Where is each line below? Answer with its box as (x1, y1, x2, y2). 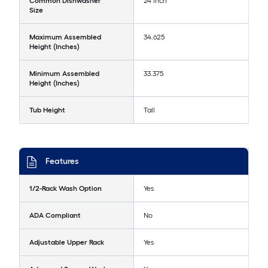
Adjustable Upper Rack (29, 238, 104, 246)
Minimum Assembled (29, 69, 99, 78)
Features (45, 156, 78, 166)
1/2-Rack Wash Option (29, 184, 102, 193)
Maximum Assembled (29, 33, 101, 41)
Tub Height (29, 106, 65, 114)
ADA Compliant (29, 211, 81, 220)
